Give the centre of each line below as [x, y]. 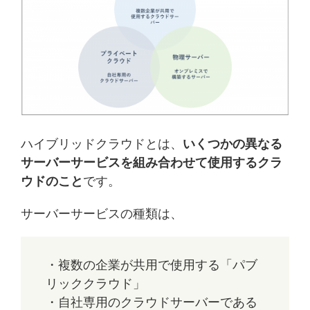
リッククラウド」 [95, 283]
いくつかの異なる [232, 144]
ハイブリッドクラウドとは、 [102, 144]
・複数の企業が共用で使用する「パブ [152, 265]
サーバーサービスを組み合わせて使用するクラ [152, 162]
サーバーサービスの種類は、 [102, 213]
